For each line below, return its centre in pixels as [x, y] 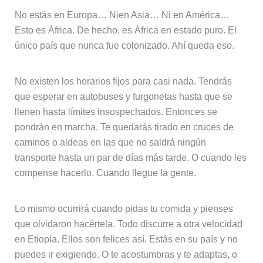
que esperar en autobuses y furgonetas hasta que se [123, 97]
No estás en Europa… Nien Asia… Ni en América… [122, 15]
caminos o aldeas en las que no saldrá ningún [110, 143]
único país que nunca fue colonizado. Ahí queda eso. [124, 46]
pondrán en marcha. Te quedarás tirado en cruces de [124, 127]
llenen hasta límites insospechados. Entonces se [116, 112]
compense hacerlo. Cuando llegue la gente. [105, 173]
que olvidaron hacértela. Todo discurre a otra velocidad [128, 224]
